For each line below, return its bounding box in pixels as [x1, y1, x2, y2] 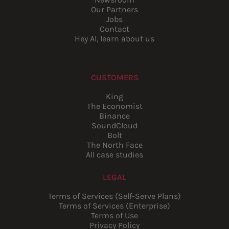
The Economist [86, 101, 143, 111]
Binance [99, 110, 130, 121]
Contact [100, 24, 129, 34]
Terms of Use [91, 210, 138, 220]
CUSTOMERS [90, 72, 139, 82]
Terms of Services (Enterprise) [59, 200, 170, 211]
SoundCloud [91, 120, 138, 130]
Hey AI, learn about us [75, 33, 154, 43]
